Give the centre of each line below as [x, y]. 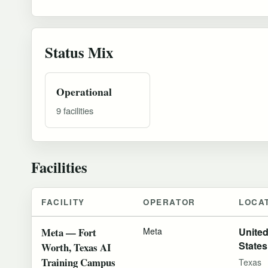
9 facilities [75, 110]
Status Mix [79, 52]
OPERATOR [169, 202]
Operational [84, 91]
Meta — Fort [69, 232]
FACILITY [63, 202]
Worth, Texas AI [76, 247]
